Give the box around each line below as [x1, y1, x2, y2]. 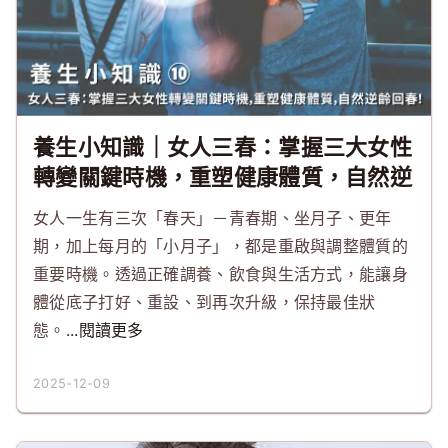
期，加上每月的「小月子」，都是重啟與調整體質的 [33, 236, 408, 256]
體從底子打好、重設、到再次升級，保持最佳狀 [33, 292, 376, 312]
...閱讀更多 [65, 320, 144, 340]
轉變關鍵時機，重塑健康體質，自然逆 [33, 164, 413, 190]
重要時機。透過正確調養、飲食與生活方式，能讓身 [33, 264, 408, 284]
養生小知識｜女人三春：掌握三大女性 [33, 134, 413, 160]
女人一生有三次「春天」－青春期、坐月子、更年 [33, 208, 392, 228]
